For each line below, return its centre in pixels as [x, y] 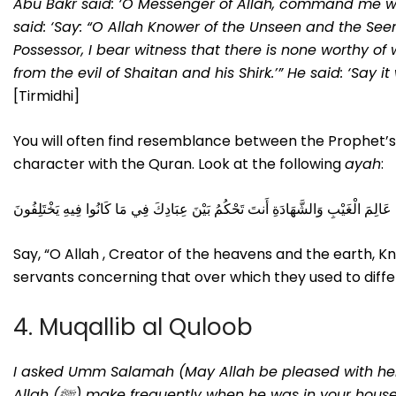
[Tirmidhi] [46, 95]
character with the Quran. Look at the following [179, 164]
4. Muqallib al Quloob [133, 327]
